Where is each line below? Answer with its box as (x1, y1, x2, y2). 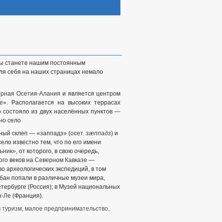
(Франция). (11, 192, 43, 199)
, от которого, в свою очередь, (16, 148, 99, 155)
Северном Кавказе (35, 157, 87, 164)
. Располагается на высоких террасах (6, 99, 120, 106)
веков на (8, 157, 35, 164)
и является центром (60, 90, 120, 97)
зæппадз (86, 130, 111, 137)
